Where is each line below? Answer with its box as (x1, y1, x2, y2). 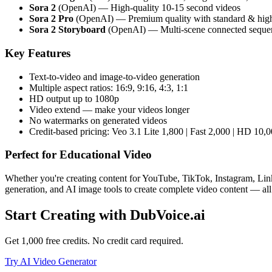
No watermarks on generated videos (29, 115, 167, 126)
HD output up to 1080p (29, 93, 119, 104)
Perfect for (5, 148, 59, 161)
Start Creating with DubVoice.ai (5, 206, 205, 223)
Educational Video (59, 148, 152, 161)
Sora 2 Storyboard (29, 24, 106, 35)
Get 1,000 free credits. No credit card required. (5, 235, 183, 246)
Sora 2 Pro (29, 13, 73, 24)
